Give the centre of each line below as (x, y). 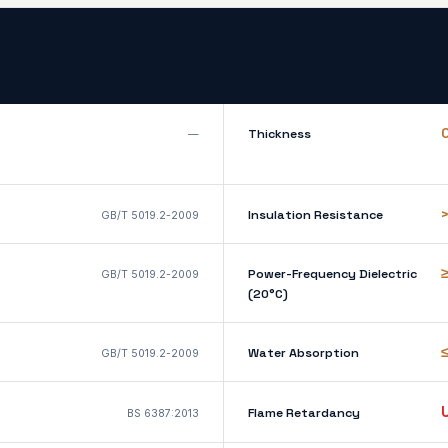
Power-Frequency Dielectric (332, 274)
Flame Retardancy (304, 413)
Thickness (279, 134)
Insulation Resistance (315, 215)
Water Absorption (303, 353)
